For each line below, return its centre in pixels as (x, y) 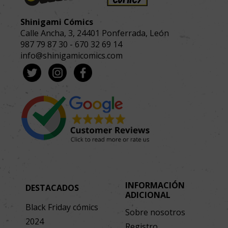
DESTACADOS (52, 188)
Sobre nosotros (155, 212)
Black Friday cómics (62, 207)
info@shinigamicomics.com (72, 55)
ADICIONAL (148, 195)
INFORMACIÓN (155, 186)
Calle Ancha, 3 (47, 33)
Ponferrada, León (135, 33)
